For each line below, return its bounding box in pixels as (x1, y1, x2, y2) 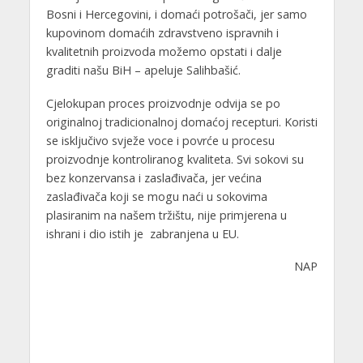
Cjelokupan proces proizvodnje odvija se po (45, 95, 280, 111)
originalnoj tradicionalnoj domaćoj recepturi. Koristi (45, 113, 318, 130)
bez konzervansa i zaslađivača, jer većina (45, 169, 262, 186)
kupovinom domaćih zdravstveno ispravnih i (45, 24, 279, 41)
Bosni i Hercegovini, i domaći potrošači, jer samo (45, 6, 307, 22)
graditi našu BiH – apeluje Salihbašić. (45, 62, 241, 78)
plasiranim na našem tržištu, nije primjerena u (45, 207, 287, 223)
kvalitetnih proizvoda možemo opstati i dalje (45, 43, 282, 59)
